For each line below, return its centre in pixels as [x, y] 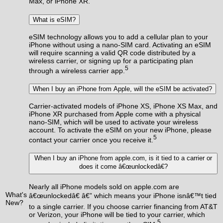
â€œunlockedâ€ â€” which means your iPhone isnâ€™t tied [123, 195]
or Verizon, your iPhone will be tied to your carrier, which [117, 214]
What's [16, 194]
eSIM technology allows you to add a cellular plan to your [118, 37]
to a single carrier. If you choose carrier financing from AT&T [123, 206]
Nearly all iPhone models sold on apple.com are [104, 186]
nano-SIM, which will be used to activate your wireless [113, 122]
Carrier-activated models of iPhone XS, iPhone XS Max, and [123, 106]
